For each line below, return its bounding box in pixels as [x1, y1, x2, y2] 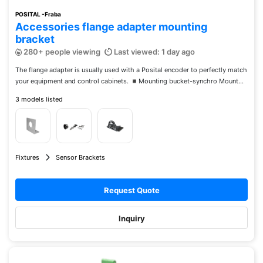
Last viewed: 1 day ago [112, 47, 195, 56]
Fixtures [15, 153, 39, 161]
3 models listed [15, 95, 63, 103]
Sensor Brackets [56, 153, 105, 161]
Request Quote [103, 186, 160, 195]
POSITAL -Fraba [15, 11, 61, 18]
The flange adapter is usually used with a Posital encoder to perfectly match [15, 66, 247, 74]
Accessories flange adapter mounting [15, 21, 207, 33]
